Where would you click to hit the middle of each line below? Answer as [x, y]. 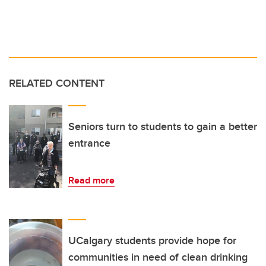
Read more [91, 180]
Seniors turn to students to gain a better [163, 127]
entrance [89, 143]
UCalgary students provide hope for [152, 241]
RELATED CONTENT [57, 83]
